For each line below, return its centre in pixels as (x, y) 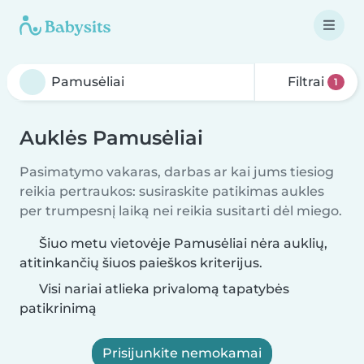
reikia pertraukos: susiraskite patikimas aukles (172, 191)
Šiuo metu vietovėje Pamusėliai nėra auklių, (183, 243)
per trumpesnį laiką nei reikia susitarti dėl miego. (181, 211)
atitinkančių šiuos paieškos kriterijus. (141, 263)
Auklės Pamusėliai (111, 138)
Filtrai (306, 82)
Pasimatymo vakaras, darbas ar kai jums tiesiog (177, 172)
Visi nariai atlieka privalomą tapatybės (162, 289)
